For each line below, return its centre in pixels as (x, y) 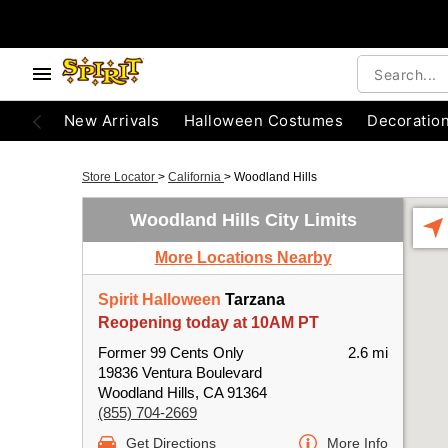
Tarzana (253, 299)
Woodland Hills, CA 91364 (182, 392)
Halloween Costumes (263, 120)
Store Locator (120, 177)
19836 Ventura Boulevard (180, 372)
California (196, 177)
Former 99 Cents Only (171, 352)
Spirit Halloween (159, 299)
